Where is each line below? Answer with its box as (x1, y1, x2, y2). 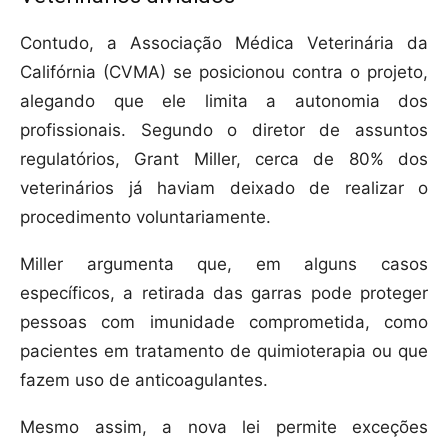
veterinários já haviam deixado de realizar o (20, 178, 428, 199)
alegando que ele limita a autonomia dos (20, 91, 428, 112)
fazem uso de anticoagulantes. (20, 370, 268, 391)
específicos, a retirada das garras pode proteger (20, 283, 428, 304)
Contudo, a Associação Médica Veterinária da (20, 33, 428, 54)
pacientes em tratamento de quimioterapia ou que (20, 341, 428, 362)
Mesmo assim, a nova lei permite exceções (20, 417, 428, 438)
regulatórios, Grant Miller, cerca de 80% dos (20, 149, 428, 170)
